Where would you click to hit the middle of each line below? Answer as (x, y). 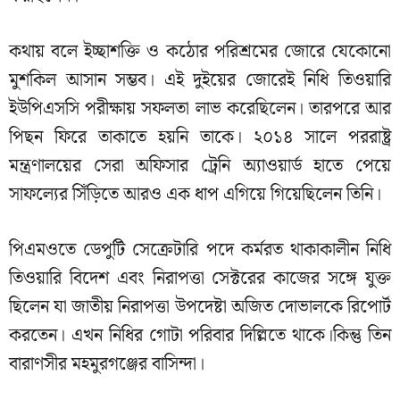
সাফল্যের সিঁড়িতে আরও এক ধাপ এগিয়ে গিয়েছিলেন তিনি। (195, 195)
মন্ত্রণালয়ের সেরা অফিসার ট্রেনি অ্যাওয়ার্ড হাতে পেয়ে (200, 167)
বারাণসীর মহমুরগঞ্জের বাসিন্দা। (107, 365)
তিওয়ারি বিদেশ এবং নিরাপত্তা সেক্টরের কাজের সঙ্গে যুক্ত (200, 279)
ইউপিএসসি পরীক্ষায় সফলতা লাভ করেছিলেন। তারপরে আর (200, 109)
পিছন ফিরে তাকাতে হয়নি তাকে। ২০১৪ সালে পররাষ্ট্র (200, 138)
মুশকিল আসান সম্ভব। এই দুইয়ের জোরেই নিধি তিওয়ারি (200, 81)
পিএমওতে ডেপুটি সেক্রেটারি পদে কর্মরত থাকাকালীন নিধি (200, 250)
